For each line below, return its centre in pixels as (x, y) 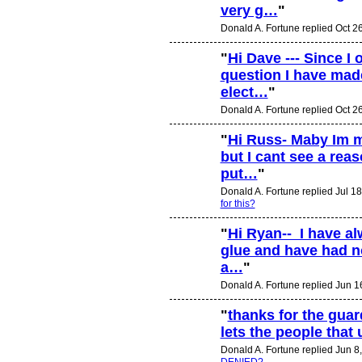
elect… (244, 93)
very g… (249, 11)
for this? (238, 203)
